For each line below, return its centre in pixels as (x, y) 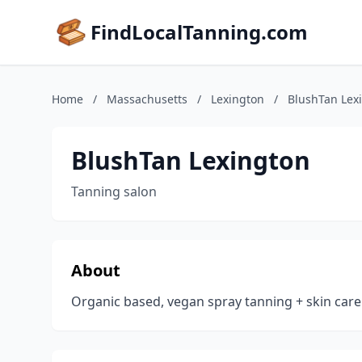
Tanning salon (114, 192)
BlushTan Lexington (191, 160)
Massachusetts (147, 99)
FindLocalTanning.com (199, 32)
